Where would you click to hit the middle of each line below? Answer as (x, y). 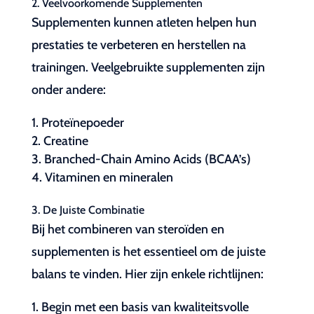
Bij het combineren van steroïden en (128, 229)
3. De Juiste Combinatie (88, 210)
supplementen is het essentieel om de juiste (148, 252)
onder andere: (68, 90)
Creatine (66, 141)
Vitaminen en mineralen (109, 177)
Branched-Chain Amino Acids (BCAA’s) (147, 159)
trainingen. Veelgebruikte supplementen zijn (148, 67)
